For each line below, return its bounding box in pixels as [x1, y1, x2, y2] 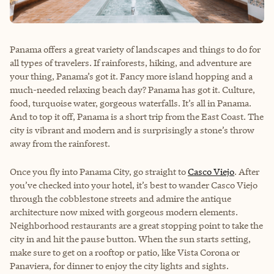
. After [234, 166, 259, 178]
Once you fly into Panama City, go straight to [10, 166, 188, 178]
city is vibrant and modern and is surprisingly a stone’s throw [10, 124, 254, 136]
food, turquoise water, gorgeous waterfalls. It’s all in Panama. [10, 97, 251, 109]
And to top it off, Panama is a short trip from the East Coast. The [10, 111, 264, 123]
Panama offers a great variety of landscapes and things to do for [10, 43, 261, 56]
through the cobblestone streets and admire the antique [10, 193, 231, 205]
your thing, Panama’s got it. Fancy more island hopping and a [10, 70, 253, 83]
